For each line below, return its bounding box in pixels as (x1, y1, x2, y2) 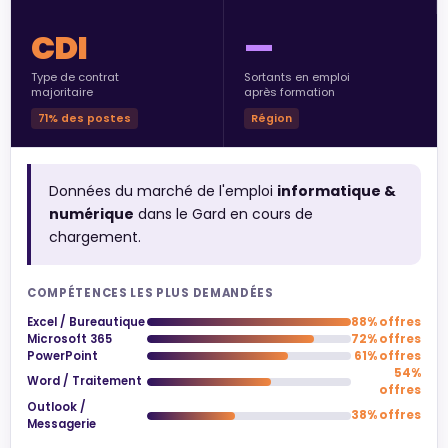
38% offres (351, 407, 421, 424)
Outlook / (27, 398, 86, 415)
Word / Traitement (27, 373, 142, 390)
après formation (244, 84, 335, 101)
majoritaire (31, 84, 93, 101)
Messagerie (27, 415, 96, 432)
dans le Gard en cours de (133, 203, 313, 224)
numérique (48, 203, 134, 224)
